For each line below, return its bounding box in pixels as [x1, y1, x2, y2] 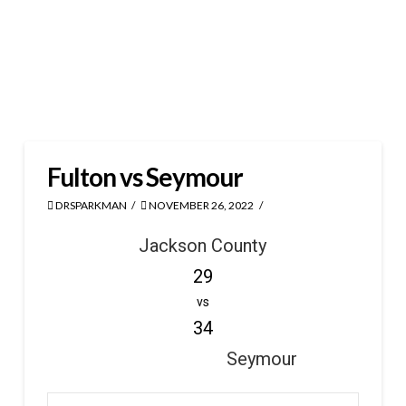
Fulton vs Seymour [46, 161, 244, 192]
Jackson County [139, 234, 267, 256]
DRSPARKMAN [53, 198, 127, 212]
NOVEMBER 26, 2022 [147, 198, 255, 212]
